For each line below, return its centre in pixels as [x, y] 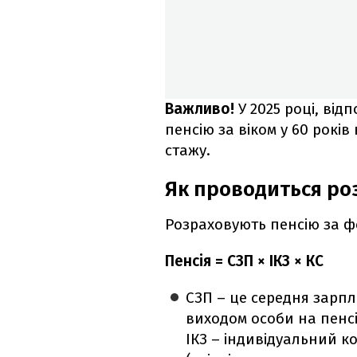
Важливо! [202, 109]
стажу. [188, 151]
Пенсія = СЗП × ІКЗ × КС [244, 261]
